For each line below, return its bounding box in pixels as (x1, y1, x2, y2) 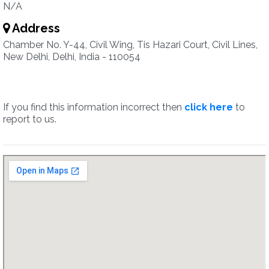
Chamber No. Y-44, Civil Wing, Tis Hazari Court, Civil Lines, (3, 39, 258, 50)
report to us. (3, 113, 56, 125)
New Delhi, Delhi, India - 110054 (3, 51, 141, 62)
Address (10, 21, 60, 35)
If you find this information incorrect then (3, 101, 184, 113)
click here (184, 101, 233, 113)
